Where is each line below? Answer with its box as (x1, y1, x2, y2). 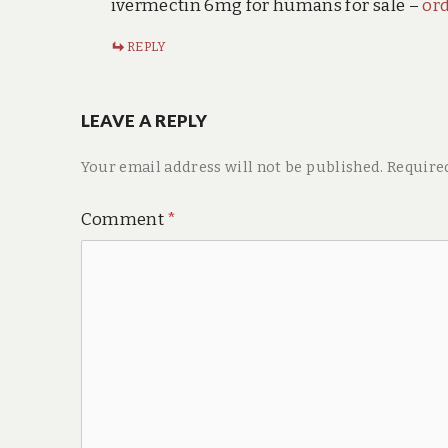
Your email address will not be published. (80, 157, 384, 176)
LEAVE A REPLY (80, 109, 208, 131)
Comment (80, 208, 168, 230)
